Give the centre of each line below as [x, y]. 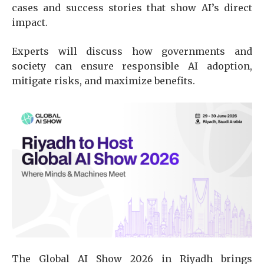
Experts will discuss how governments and [132, 51]
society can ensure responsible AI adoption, [132, 66]
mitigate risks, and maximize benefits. [105, 80]
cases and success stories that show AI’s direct [132, 7]
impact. [30, 22]
